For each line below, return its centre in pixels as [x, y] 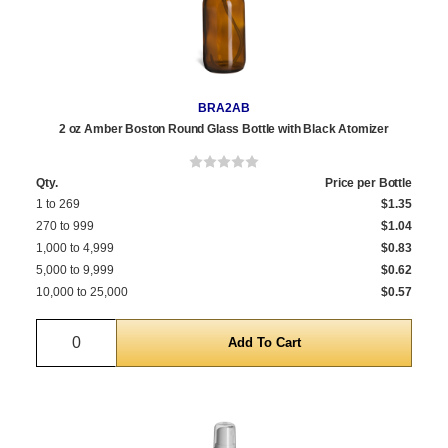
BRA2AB [224, 108]
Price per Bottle [368, 183]
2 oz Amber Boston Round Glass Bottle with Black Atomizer [224, 129]
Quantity [105, 331]
